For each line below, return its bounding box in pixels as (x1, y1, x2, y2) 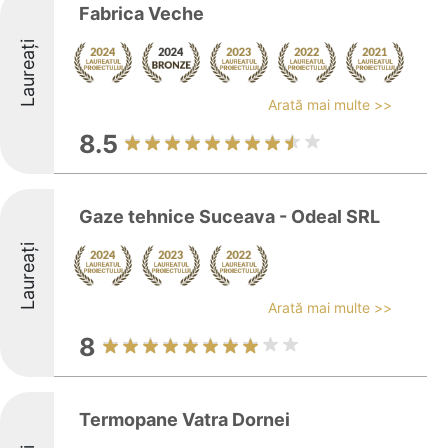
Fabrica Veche (79, 3, 204, 24)
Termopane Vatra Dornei (79, 409, 290, 430)
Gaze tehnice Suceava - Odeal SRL (79, 206, 380, 227)
